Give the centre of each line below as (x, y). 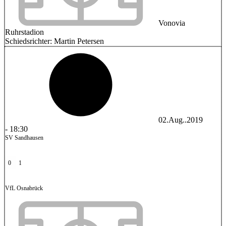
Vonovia (171, 23)
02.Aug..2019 (181, 120)
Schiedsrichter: (30, 41)
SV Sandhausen (24, 138)
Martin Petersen (79, 41)
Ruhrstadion (24, 32)
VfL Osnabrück (24, 188)
